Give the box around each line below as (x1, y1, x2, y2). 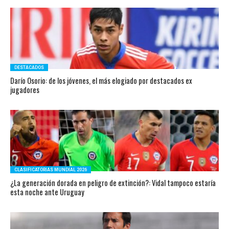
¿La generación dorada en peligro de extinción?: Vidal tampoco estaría (10, 177, 216, 188)
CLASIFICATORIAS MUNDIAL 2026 (14, 167, 87, 172)
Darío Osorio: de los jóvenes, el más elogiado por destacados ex (10, 75, 192, 86)
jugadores (10, 84, 39, 95)
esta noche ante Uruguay (10, 187, 84, 197)
